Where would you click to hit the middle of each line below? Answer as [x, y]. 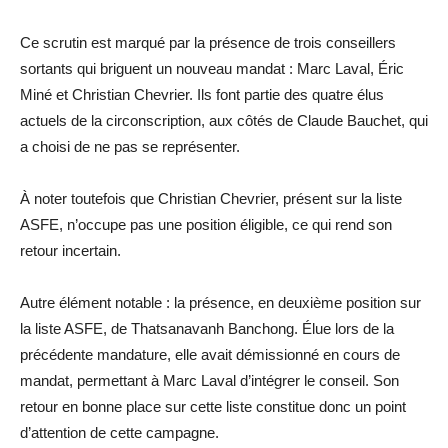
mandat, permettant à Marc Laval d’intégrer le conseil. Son [209, 380]
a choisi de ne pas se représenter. [130, 146]
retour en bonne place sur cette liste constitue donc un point [213, 406]
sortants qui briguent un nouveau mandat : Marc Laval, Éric [212, 68]
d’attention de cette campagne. [119, 432]
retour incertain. [70, 250]
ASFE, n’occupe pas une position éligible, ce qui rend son [206, 224]
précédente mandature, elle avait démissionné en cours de [210, 354]
